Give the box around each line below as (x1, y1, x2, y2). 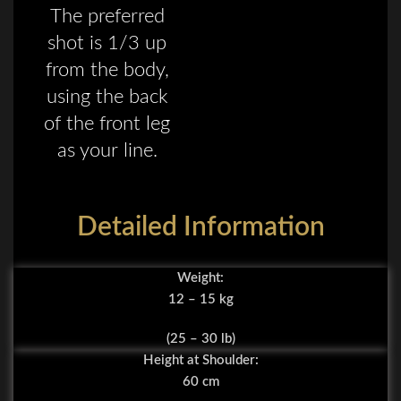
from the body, (45, 60, 169, 81)
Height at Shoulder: (142, 354, 259, 368)
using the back (47, 87, 167, 107)
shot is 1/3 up (47, 33, 166, 54)
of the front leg (44, 114, 170, 134)
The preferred (49, 6, 165, 27)
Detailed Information (76, 214, 325, 242)
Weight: (177, 271, 224, 286)
